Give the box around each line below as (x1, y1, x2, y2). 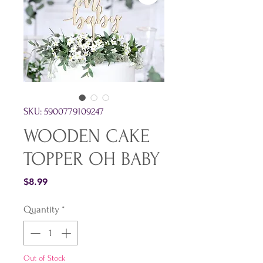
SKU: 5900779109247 (23, 106, 104, 117)
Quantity (23, 204, 59, 215)
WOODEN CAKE (23, 126, 150, 147)
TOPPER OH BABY (23, 149, 160, 170)
